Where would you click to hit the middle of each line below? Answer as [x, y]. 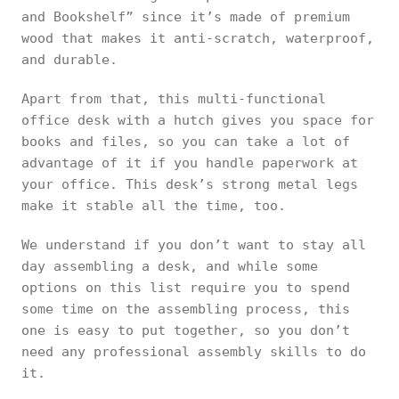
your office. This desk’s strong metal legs [190, 184]
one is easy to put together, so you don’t [186, 330]
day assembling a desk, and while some [170, 266]
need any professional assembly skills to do [194, 351]
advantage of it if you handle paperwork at [190, 163]
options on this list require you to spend [186, 287]
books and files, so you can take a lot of [186, 141]
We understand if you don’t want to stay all [194, 244]
